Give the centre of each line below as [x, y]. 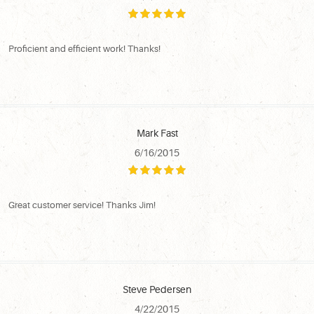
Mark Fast [157, 133]
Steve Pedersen [157, 289]
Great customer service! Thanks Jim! [82, 205]
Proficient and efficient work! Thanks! [84, 48]
